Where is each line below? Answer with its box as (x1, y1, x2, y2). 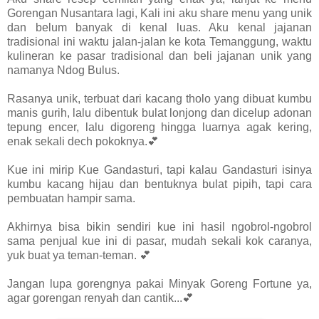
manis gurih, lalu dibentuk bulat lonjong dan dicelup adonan (7, 106, 312, 119)
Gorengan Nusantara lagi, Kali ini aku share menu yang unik (7, 6, 312, 19)
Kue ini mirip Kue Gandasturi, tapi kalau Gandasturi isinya (7, 163, 312, 176)
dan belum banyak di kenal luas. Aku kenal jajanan (7, 21, 312, 33)
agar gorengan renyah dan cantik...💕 (7, 291, 194, 304)
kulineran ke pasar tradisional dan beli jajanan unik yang (7, 49, 312, 62)
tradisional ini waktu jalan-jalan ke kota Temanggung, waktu (7, 35, 312, 48)
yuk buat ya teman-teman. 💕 (7, 249, 151, 261)
